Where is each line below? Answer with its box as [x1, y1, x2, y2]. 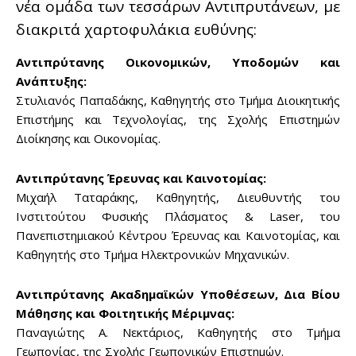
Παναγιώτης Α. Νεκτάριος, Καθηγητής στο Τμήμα [16, 324, 340, 341]
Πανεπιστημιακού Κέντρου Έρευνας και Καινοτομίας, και [16, 227, 340, 244]
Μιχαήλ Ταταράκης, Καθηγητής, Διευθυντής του [16, 189, 340, 206]
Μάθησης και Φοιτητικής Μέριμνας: [16, 305, 234, 322]
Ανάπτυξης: [16, 73, 87, 90]
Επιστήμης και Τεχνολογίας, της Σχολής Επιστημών [16, 111, 340, 128]
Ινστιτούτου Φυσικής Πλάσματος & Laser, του [16, 208, 340, 225]
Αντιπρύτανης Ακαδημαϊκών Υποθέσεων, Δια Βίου [16, 286, 340, 303]
